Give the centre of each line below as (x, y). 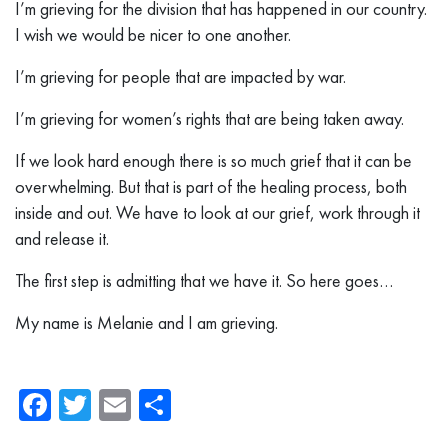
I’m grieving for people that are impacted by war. (180, 76)
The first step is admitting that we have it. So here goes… (204, 280)
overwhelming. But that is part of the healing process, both (211, 186)
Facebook (111, 404)
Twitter (131, 404)
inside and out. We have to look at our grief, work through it (217, 212)
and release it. (62, 238)
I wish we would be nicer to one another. (153, 34)
